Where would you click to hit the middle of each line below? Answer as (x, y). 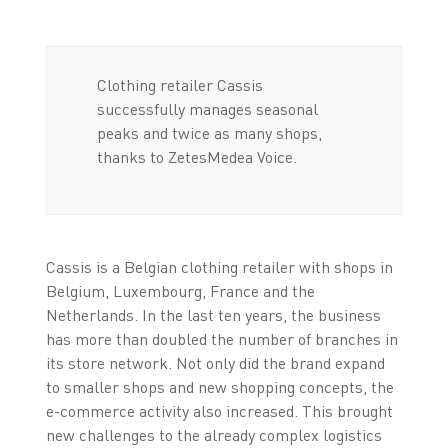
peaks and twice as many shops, (209, 132)
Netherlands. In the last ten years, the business (213, 315)
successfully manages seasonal (207, 108)
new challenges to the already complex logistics (213, 435)
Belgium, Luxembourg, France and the (180, 291)
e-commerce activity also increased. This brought (219, 411)
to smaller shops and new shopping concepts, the (219, 387)
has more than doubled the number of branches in (221, 339)
